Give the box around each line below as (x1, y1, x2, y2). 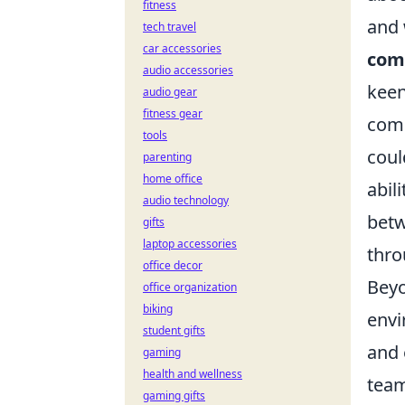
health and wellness (143, 366, 242, 381)
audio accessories (143, 62, 233, 78)
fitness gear (143, 106, 202, 121)
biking (143, 301, 173, 316)
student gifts (143, 323, 205, 338)
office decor (143, 258, 202, 273)
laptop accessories (143, 236, 237, 251)
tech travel (143, 19, 196, 34)
